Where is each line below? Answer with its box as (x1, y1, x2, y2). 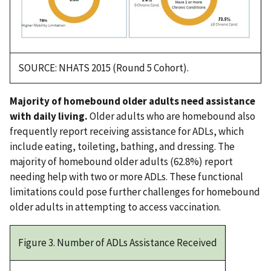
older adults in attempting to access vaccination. (10, 200, 221, 214)
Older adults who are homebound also (88, 109, 255, 123)
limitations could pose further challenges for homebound (10, 184, 260, 198)
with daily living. (10, 109, 88, 123)
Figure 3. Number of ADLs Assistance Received (18, 235, 217, 249)
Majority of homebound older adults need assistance (10, 94, 255, 108)
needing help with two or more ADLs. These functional (10, 169, 243, 183)
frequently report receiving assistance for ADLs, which (10, 124, 244, 138)
